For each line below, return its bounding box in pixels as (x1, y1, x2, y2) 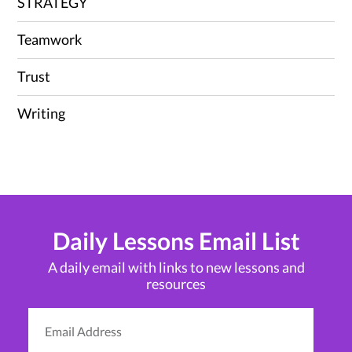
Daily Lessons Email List (52, 225, 300, 255)
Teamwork (17, 30, 82, 48)
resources (146, 274, 206, 292)
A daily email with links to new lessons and (47, 258, 305, 276)
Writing (17, 104, 66, 122)
